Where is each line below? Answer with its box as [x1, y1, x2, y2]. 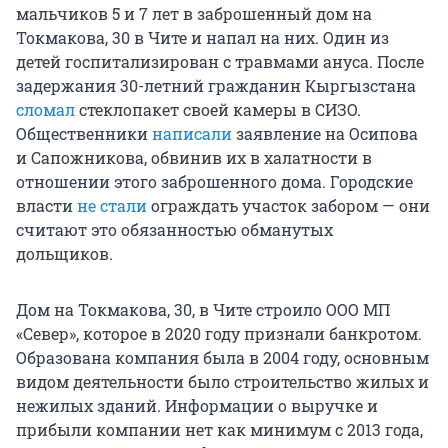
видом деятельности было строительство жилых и [16, 371, 429, 393]
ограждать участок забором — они [147, 195, 430, 217]
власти [16, 195, 77, 217]
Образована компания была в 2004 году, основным [16, 347, 429, 369]
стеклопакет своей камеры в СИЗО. [75, 99, 361, 121]
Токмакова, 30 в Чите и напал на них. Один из [16, 27, 389, 49]
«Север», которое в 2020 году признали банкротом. [16, 323, 422, 345]
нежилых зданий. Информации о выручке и [16, 395, 378, 417]
